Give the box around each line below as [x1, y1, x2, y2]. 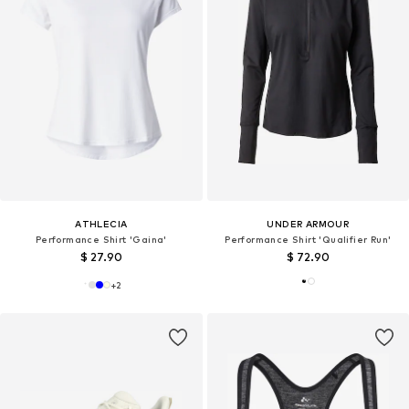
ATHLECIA [75, 218, 128, 230]
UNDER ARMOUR [267, 218, 350, 230]
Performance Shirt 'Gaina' [35, 234, 167, 246]
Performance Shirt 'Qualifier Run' [225, 234, 392, 246]
